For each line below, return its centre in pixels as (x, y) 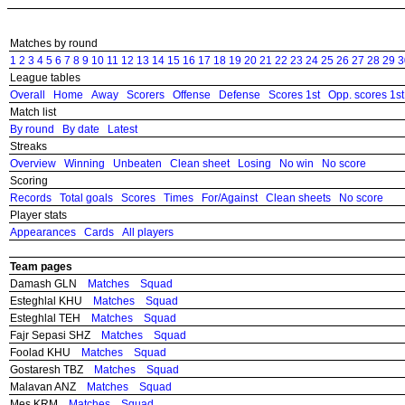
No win (297, 163)
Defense (240, 94)
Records (31, 198)
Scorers (146, 94)
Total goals (86, 198)
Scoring (29, 180)
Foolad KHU (46, 352)
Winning (85, 163)
